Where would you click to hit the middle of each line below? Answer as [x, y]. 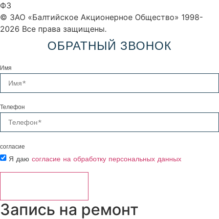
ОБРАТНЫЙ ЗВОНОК [109, 46]
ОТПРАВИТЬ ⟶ [44, 186]
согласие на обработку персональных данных [107, 159]
